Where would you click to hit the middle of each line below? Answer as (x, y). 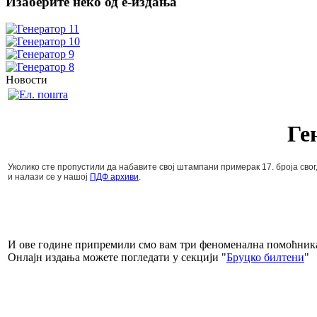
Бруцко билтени (265, 258)
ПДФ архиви (114, 177)
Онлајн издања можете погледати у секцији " (117, 258)
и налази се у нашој (49, 177)
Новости (27, 80)
